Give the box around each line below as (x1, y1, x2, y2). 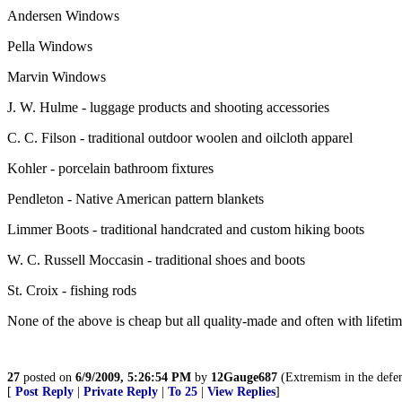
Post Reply (15, 385, 74, 398)
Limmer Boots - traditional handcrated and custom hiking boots (7, 222, 364, 237)
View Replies (207, 385, 275, 398)
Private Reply (83, 385, 158, 398)
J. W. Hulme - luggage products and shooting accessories (7, 100, 329, 115)
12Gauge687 (211, 371, 277, 384)
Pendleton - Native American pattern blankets (7, 191, 264, 206)
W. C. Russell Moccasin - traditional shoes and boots (7, 252, 305, 267)
